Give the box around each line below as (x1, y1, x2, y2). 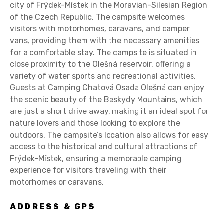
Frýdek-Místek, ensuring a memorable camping (10, 154, 182, 164)
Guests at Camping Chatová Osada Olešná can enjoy (10, 83, 204, 93)
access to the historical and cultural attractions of (10, 142, 197, 152)
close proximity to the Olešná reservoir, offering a (10, 59, 191, 69)
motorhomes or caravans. (10, 177, 104, 187)
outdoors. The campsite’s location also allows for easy (10, 130, 208, 140)
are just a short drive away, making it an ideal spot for (10, 107, 209, 116)
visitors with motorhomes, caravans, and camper (10, 24, 190, 34)
